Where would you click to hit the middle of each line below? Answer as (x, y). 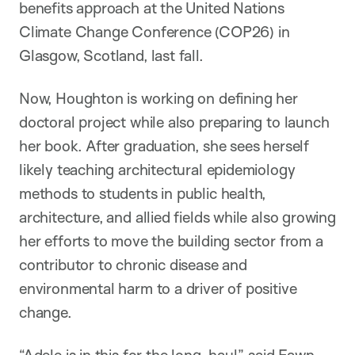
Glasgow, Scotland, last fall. (111, 55)
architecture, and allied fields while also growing (177, 217)
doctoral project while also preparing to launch (174, 122)
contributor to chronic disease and (133, 264)
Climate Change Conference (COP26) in (155, 31)
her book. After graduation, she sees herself (164, 145)
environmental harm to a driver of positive (158, 288)
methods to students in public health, (143, 193)
